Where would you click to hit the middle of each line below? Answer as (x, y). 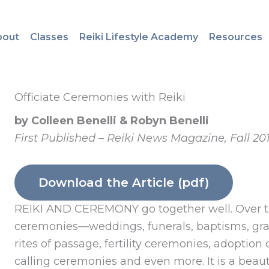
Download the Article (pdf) (123, 182)
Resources (235, 37)
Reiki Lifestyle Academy (138, 37)
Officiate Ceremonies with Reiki (100, 98)
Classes (49, 37)
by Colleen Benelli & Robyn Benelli (111, 121)
